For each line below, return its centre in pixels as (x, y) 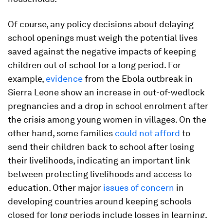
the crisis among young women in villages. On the (107, 120)
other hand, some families (61, 133)
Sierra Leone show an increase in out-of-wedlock (106, 92)
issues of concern (139, 188)
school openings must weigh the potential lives (103, 38)
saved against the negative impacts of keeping (102, 52)
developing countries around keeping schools (100, 201)
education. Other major (55, 188)
